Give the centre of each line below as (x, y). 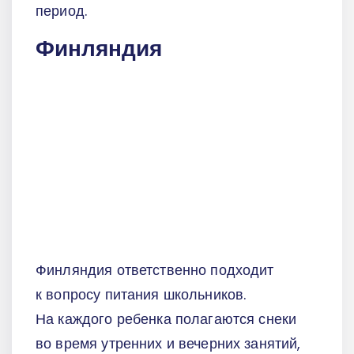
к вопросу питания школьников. (141, 295)
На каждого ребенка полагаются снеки (166, 319)
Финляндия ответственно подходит (155, 270)
